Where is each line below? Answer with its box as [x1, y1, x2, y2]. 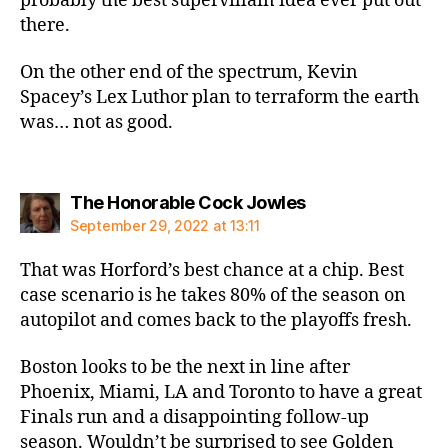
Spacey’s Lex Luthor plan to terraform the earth [20, 86, 419, 109]
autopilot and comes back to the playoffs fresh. [20, 308, 412, 332]
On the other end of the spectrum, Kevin [20, 61, 358, 84]
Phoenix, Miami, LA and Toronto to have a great [20, 381, 422, 404]
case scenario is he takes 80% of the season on [20, 283, 406, 307]
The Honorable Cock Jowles [70, 191, 306, 213]
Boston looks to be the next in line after [20, 356, 350, 379]
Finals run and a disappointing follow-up [20, 406, 369, 429]
